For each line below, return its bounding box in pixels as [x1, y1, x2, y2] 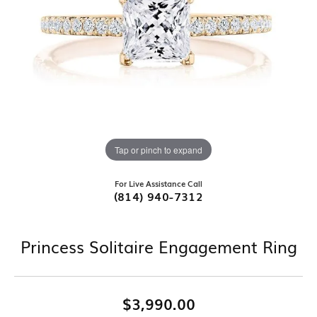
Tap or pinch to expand [115, 143, 202, 156]
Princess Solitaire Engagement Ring [20, 234, 297, 259]
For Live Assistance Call [115, 178, 202, 190]
